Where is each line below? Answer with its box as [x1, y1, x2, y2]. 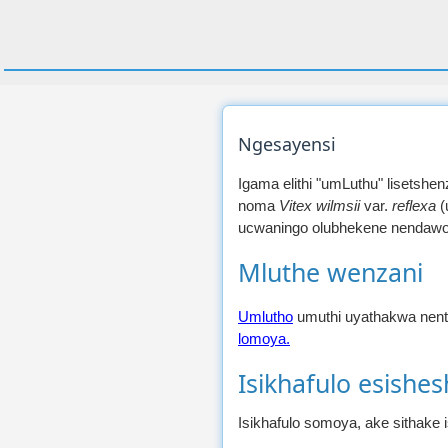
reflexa [392, 197, 436, 214]
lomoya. [238, 330, 290, 347]
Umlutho [238, 308, 293, 325]
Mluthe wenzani [238, 255, 423, 289]
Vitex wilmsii [279, 197, 360, 214]
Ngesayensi [238, 132, 336, 156]
